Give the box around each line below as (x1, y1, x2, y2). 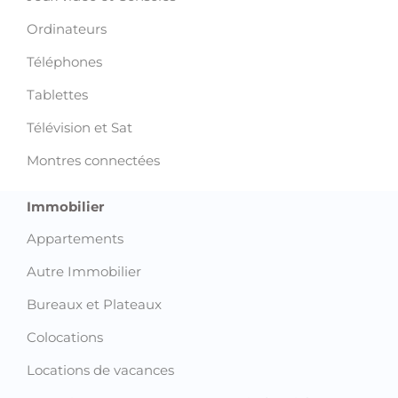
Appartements (27, 230, 123, 248)
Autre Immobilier (27, 263, 141, 281)
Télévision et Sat (27, 119, 132, 137)
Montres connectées (27, 152, 160, 170)
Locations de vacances (27, 362, 174, 379)
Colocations (27, 329, 103, 346)
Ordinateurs (27, 20, 107, 38)
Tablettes (27, 86, 88, 104)
